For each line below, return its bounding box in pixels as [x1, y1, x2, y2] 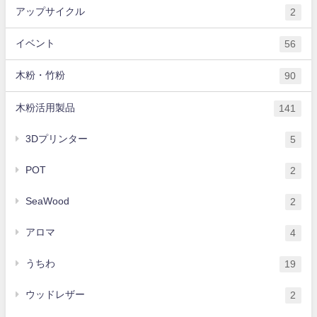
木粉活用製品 [16, 102, 76, 113]
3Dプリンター [25, 133, 88, 144]
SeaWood [25, 195, 70, 206]
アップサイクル [16, 6, 86, 17]
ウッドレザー [25, 289, 86, 299]
